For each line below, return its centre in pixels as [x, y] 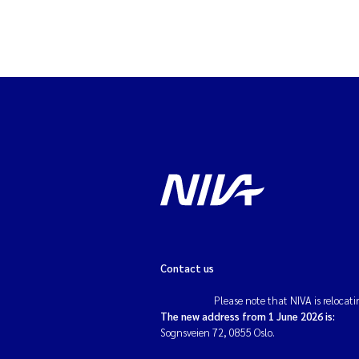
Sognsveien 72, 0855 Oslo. [218, 332]
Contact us [187, 268]
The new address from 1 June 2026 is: [248, 316]
